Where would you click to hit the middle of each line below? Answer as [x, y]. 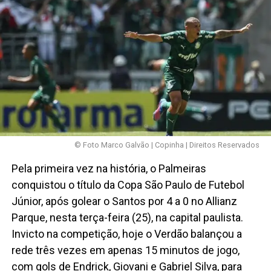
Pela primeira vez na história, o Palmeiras [109, 169]
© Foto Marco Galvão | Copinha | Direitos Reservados [167, 145]
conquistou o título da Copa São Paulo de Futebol [128, 185]
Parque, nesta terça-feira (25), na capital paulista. [127, 218]
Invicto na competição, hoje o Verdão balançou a [126, 234]
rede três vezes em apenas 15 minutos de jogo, [125, 250]
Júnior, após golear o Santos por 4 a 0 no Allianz [124, 201]
